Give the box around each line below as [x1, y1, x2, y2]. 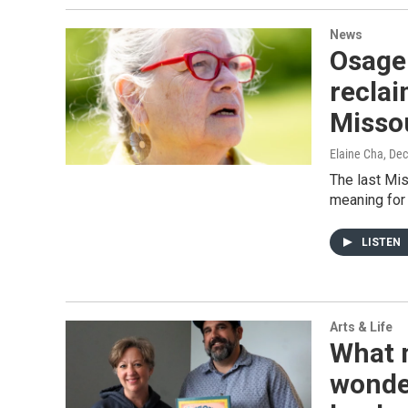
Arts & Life [330, 320, 393, 334]
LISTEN [362, 236, 403, 249]
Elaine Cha [330, 147, 383, 161]
